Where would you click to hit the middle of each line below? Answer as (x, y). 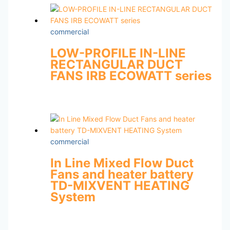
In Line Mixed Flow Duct (122, 163)
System (73, 197)
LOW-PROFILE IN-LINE (118, 53)
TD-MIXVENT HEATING (120, 186)
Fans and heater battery (122, 175)
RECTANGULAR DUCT (116, 65)
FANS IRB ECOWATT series (131, 76)
